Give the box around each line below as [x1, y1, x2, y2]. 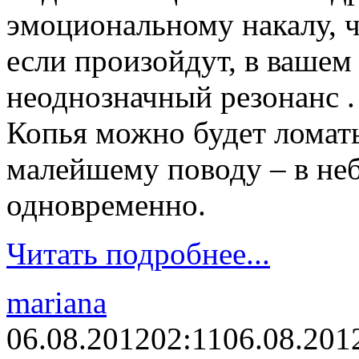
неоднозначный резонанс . [6, 79, 355, 115]
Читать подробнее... [6, 236, 270, 272]
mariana [6, 285, 107, 321]
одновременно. [6, 188, 206, 223]
